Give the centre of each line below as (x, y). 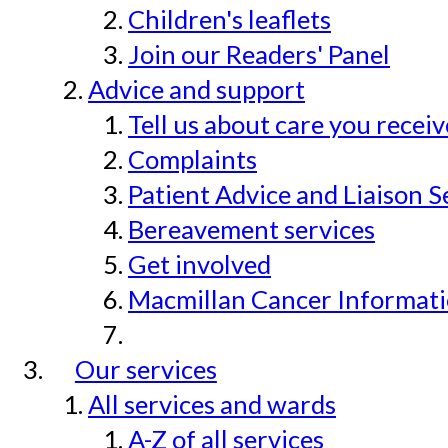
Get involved (199, 264)
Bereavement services (251, 229)
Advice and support (196, 89)
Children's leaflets (229, 19)
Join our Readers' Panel (259, 54)
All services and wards (212, 404)
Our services (145, 369)
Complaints (192, 159)
